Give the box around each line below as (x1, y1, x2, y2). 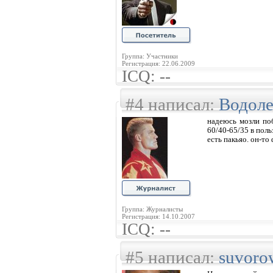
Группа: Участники (122, 52, 178, 60)
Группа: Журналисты (122, 205, 183, 213)
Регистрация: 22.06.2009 (122, 60, 195, 67)
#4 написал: (126, 94, 219, 114)
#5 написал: (126, 247, 219, 267)
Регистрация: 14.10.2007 (122, 213, 195, 220)
